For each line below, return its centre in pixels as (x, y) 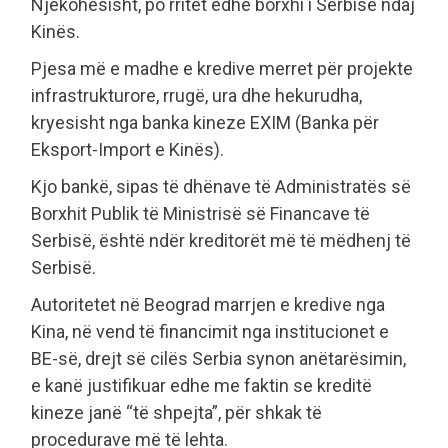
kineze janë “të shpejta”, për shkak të (176, 413)
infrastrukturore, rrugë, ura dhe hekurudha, (196, 96)
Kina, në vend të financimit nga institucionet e (210, 332)
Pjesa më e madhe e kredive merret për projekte (222, 69)
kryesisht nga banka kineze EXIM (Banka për (205, 123)
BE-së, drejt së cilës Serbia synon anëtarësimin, (218, 359)
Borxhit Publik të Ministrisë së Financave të (200, 214)
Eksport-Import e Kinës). (127, 150)
